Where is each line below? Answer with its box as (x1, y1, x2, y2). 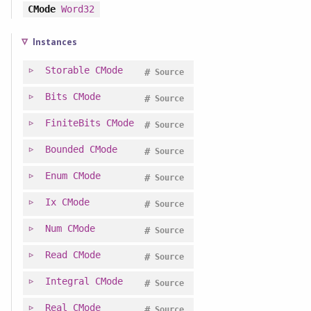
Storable (44, 65, 90, 76)
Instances (32, 35, 77, 49)
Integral (44, 276, 90, 287)
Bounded (44, 144, 84, 155)
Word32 (60, 3, 94, 15)
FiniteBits (44, 117, 101, 129)
